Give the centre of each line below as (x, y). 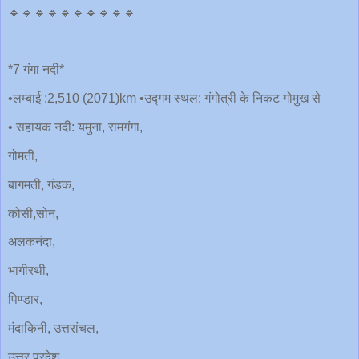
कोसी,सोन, (33, 213)
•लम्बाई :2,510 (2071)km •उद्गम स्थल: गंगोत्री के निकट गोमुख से (164, 99)
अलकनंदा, (32, 242)
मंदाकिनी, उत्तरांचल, (53, 328)
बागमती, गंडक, (41, 184)
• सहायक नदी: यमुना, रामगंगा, (75, 127)
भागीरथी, (28, 271)
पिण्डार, (25, 299)
